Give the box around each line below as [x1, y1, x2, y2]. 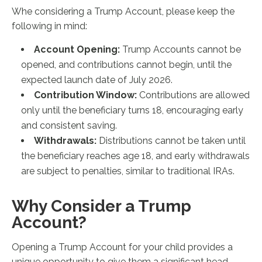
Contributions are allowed [139, 89, 250, 101]
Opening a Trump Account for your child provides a [12, 242, 233, 253]
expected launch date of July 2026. [21, 74, 173, 85]
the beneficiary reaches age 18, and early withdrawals [21, 150, 250, 161]
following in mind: [12, 20, 88, 32]
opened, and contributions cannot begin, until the [21, 59, 232, 70]
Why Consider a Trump [12, 196, 192, 216]
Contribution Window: [34, 89, 140, 101]
